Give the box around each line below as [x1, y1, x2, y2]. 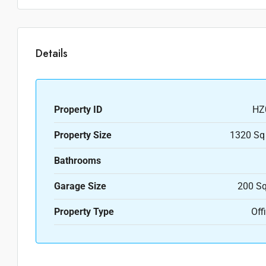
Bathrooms [54, 155, 101, 166]
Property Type [54, 206, 114, 217]
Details [36, 45, 68, 61]
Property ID [54, 104, 102, 115]
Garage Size [54, 180, 106, 192]
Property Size [54, 129, 112, 141]
